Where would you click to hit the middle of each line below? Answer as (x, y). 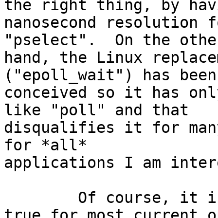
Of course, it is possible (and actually (41, 198)
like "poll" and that (96, 110)
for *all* (45, 145)
